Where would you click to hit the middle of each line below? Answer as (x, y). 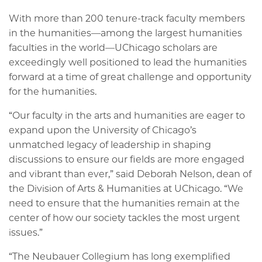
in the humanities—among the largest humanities (125, 33)
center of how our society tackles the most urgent (124, 218)
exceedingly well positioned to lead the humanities (128, 62)
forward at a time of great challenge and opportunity (130, 77)
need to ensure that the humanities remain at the (124, 203)
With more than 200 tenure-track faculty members (127, 18)
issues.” (27, 232)
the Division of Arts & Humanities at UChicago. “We (126, 188)
